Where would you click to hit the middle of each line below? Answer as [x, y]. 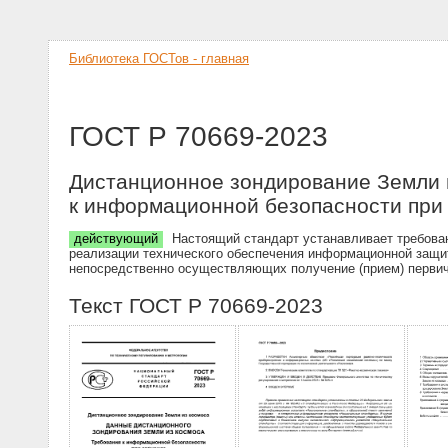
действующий [116, 239]
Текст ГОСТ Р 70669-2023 [196, 305]
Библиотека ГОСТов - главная [159, 58]
